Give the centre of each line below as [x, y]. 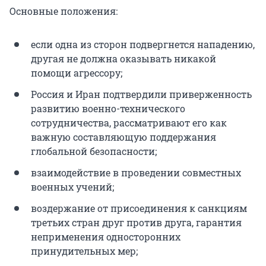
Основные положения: [64, 11]
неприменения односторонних [106, 236]
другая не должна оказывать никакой [123, 58]
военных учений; [72, 186]
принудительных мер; [84, 251]
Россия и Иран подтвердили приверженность [141, 94]
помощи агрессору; [77, 72]
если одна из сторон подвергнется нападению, [143, 44]
